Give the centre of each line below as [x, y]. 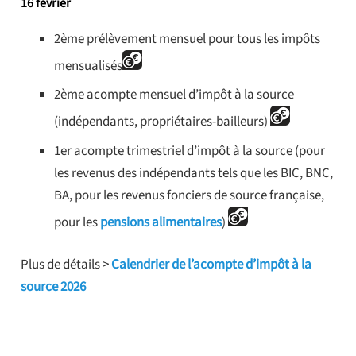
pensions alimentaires [161, 222]
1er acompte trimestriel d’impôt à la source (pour [190, 151]
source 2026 [53, 287]
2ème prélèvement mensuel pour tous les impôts [187, 39]
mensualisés [88, 66]
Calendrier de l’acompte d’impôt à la [211, 265]
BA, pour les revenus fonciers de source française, [189, 195]
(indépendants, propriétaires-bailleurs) [162, 122]
